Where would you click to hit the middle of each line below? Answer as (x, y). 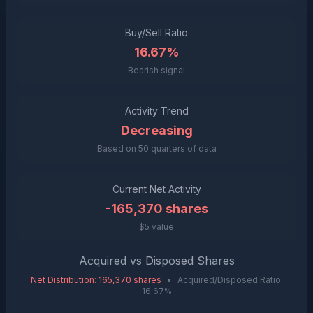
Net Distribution (62, 280)
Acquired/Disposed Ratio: (230, 280)
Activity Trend (156, 111)
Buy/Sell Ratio (156, 32)
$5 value (156, 227)
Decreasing (156, 130)
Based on (117, 148)
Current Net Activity (156, 189)
